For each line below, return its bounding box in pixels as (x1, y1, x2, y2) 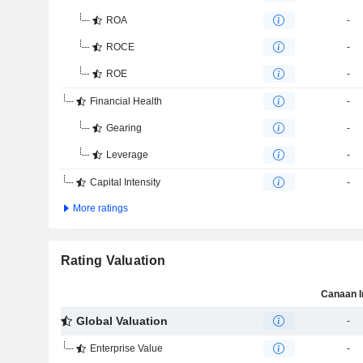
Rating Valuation (60, 254, 166, 267)
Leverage (105, 149, 148, 160)
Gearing (105, 122, 142, 134)
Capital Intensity (89, 177, 160, 188)
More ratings (70, 203, 128, 214)
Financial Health (89, 96, 162, 107)
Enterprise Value (89, 343, 163, 354)
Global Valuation (75, 314, 168, 327)
